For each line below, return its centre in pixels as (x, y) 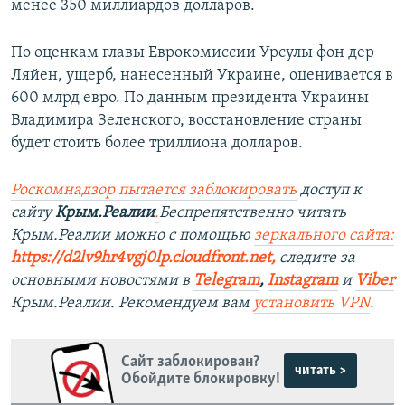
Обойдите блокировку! (200, 380)
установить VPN (311, 303)
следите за (316, 258)
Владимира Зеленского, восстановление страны (186, 120)
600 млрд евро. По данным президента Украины (190, 98)
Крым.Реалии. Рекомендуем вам (132, 303)
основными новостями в (102, 280)
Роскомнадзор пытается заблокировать (154, 190)
